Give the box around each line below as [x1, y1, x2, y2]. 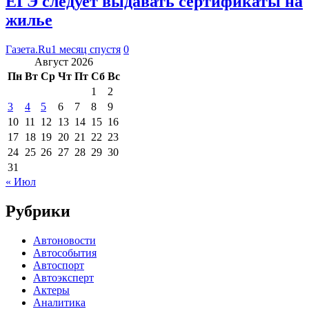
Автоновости [33, 234, 96, 246]
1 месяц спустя [51, 43, 121, 55]
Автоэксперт [33, 271, 94, 283]
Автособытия [33, 246, 97, 259]
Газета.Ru [6, 43, 51, 55]
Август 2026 [34, 55, 93, 68]
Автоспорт [33, 259, 84, 271]
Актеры [33, 283, 70, 296]
